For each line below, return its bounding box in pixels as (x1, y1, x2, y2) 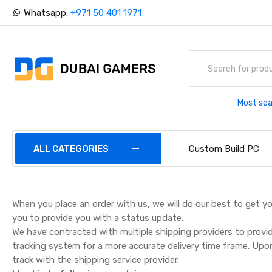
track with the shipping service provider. (12, 254, 180, 265)
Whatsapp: (21, 7, 71, 18)
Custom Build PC (189, 143, 260, 154)
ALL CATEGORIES (33, 143, 109, 154)
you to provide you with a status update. (12, 212, 184, 223)
